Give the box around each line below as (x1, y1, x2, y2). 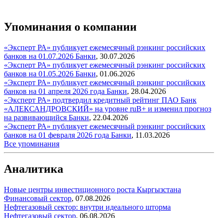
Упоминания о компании (4, 20, 137, 33)
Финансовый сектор (4, 194, 72, 203)
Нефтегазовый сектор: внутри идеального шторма (4, 203, 171, 212)
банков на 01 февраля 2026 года (4, 130, 111, 139)
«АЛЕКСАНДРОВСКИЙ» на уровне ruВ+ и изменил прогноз (4, 104, 211, 113)
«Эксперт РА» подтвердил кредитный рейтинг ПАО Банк (4, 95, 197, 104)
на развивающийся (4, 113, 69, 122)
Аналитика (4, 163, 63, 176)
